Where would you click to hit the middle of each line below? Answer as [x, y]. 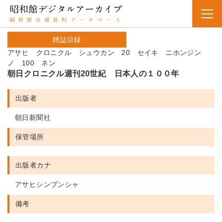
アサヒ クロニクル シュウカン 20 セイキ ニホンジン [108, 53]
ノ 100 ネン [32, 63]
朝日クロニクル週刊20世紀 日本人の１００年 [93, 74]
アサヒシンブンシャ [47, 184]
